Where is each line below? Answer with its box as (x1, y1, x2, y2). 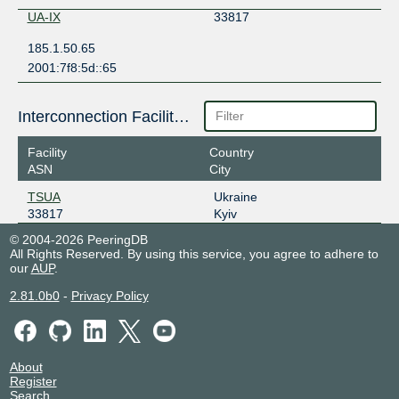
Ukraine (213, 190, 257, 205)
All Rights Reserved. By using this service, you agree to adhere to (9, 247, 379, 262)
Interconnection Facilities (173, 107, 190, 126)
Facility (27, 145, 67, 160)
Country (208, 145, 254, 160)
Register (9, 373, 57, 388)
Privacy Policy (70, 289, 149, 304)
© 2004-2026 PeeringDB (9, 232, 148, 248)
